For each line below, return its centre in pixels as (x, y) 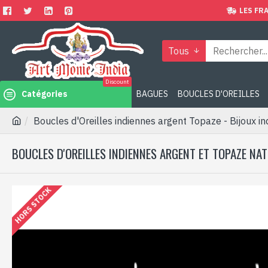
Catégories (45, 94)
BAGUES (152, 94)
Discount (117, 82)
